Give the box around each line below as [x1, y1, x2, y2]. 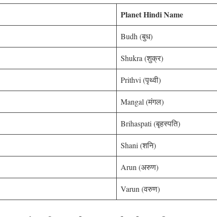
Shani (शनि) [121, 139, 156, 150]
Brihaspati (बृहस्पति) [121, 118, 180, 128]
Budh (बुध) [121, 31, 153, 41]
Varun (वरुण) [121, 183, 160, 194]
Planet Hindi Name [121, 8, 183, 20]
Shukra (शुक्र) [121, 52, 163, 63]
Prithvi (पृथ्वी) [121, 74, 161, 85]
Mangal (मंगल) [121, 96, 164, 107]
